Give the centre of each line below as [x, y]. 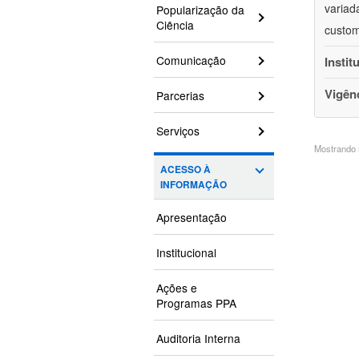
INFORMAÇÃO [194, 185]
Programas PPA [196, 303]
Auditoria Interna [198, 339]
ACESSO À [186, 170]
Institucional [186, 253]
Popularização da [200, 10]
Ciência [175, 25]
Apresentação [192, 218]
